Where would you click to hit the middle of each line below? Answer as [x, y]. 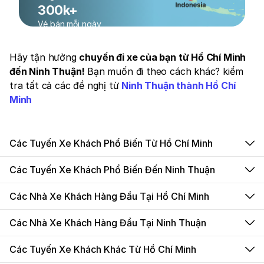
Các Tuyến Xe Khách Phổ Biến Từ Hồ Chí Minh [111, 143]
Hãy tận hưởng [44, 57]
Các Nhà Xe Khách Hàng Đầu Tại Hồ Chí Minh [109, 196]
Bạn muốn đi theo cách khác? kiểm [165, 71]
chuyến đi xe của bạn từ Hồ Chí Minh [163, 57]
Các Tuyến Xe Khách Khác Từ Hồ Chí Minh [103, 249]
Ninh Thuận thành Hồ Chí [179, 85]
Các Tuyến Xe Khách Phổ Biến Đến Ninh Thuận [112, 170]
